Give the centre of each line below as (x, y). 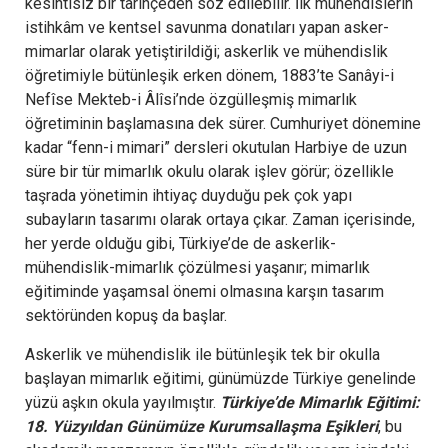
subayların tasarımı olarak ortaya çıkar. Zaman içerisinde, (220, 219)
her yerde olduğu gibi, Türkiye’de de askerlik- (180, 243)
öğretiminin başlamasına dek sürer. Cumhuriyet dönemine (223, 123)
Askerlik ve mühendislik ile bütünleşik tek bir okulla (202, 354)
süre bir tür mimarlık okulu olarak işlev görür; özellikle (209, 171)
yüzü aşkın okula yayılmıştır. (122, 402)
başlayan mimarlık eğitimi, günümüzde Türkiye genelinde (220, 378)
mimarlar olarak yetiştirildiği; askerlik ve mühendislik (206, 51)
